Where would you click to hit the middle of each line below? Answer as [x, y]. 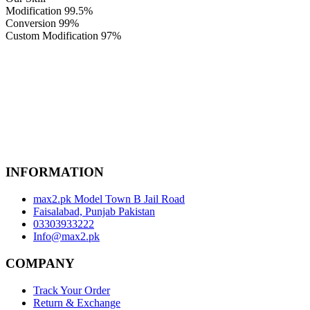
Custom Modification [52, 35]
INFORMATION [55, 172]
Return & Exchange [77, 302]
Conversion [31, 23]
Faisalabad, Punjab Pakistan [94, 212]
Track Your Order [72, 290]
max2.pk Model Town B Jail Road [109, 199]
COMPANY [40, 263]
